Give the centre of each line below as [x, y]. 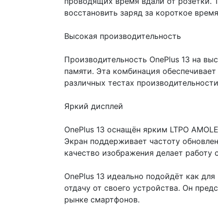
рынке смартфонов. [102, 200]
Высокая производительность [123, 36]
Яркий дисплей [94, 106]
